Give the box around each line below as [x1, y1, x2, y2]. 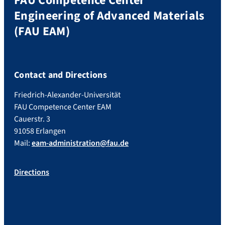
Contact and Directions [14, 68, 107, 81]
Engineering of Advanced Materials [14, 7, 205, 25]
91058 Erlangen [14, 125, 66, 137]
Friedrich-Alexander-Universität [14, 89, 121, 100]
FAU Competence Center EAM [14, 101, 111, 113]
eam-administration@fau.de [32, 137, 129, 149]
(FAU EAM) [14, 23, 70, 40]
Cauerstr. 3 [14, 113, 50, 125]
